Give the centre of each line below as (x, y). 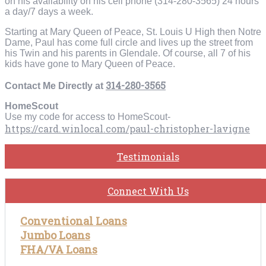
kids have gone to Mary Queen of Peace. (90, 64)
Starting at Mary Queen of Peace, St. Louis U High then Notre (133, 32)
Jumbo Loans (55, 235)
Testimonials (148, 157)
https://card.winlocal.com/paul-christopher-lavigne (127, 129)
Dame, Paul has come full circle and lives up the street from (129, 43)
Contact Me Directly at (55, 86)
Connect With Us (148, 191)
